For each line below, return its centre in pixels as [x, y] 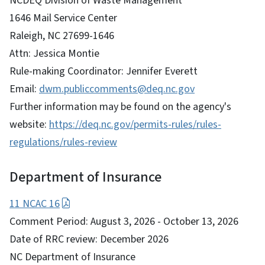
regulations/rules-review [63, 142]
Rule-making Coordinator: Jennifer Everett [104, 71]
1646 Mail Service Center [63, 18]
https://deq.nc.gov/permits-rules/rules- [135, 124]
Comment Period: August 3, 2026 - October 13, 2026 [124, 221]
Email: [24, 89]
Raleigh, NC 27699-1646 [62, 35]
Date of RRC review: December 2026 [89, 239]
